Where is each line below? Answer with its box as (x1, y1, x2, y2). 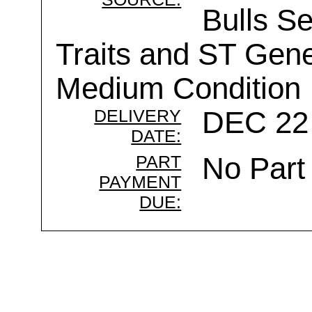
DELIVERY (94, 106, 182, 125)
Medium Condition (56, 72, 302, 105)
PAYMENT (99, 172, 182, 192)
